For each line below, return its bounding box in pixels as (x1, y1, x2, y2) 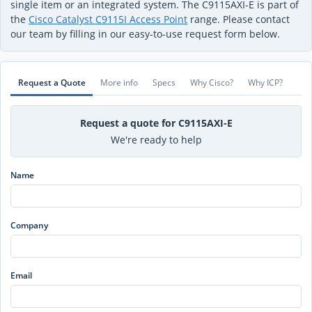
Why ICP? (247, 77, 283, 89)
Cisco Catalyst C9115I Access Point (29, 13, 187, 26)
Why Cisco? (189, 77, 233, 89)
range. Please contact (187, 13, 290, 26)
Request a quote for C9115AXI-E (79, 116, 233, 130)
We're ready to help (110, 133, 202, 147)
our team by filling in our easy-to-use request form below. (10, 27, 280, 41)
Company (10, 219, 48, 232)
